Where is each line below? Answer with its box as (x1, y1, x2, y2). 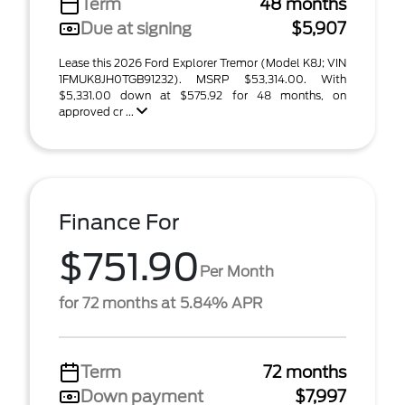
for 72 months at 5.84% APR (59, 295, 262, 312)
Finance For (59, 210, 180, 235)
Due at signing (80, 19, 192, 38)
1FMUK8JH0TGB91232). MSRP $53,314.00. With (59, 72, 346, 86)
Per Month (200, 262, 274, 280)
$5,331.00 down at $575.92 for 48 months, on (59, 89, 346, 102)
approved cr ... (59, 105, 137, 118)
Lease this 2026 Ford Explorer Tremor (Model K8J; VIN (59, 56, 346, 70)
